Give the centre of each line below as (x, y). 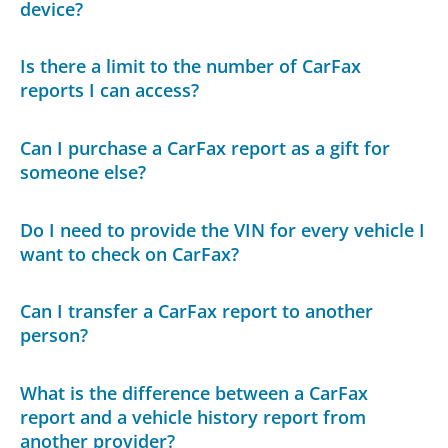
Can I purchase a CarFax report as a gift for (205, 147)
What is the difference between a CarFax (194, 392)
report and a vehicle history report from (193, 416)
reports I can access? (110, 90)
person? (54, 335)
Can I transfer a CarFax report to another (197, 311)
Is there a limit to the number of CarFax (191, 66)
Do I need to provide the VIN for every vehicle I (223, 229)
